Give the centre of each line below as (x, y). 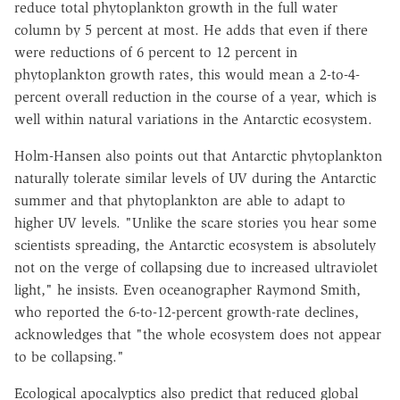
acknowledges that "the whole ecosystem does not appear (198, 335)
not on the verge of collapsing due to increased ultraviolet (196, 268)
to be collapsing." (69, 357)
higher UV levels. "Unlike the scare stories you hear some (196, 223)
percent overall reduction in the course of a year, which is (196, 97)
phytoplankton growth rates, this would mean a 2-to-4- (187, 75)
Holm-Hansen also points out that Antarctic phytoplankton (198, 156)
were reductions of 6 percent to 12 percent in (156, 53)
